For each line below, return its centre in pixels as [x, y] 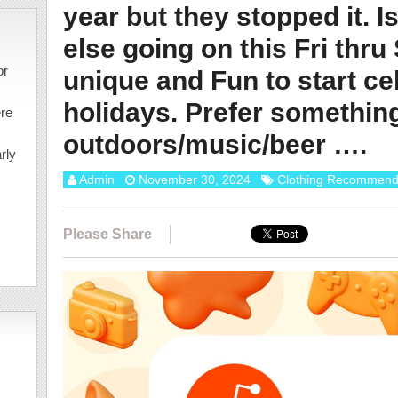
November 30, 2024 [194, 179]
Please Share [107, 234]
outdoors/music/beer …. [215, 144]
